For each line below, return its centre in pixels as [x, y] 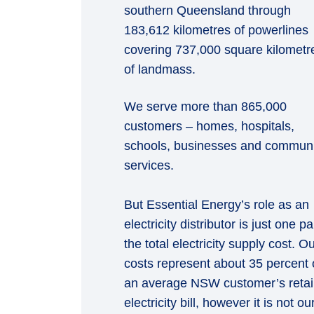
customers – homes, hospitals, [209, 126]
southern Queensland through [207, 11]
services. [149, 165]
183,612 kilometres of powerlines [216, 30]
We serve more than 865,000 [205, 107]
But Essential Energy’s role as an [216, 205]
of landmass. [159, 69]
